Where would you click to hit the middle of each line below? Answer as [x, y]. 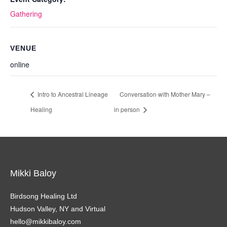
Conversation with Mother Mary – [165, 94]
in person [128, 109]
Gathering [26, 14]
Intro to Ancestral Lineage [72, 94]
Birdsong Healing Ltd [44, 196]
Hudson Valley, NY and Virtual [58, 209]
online [20, 64]
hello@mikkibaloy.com [46, 221]
